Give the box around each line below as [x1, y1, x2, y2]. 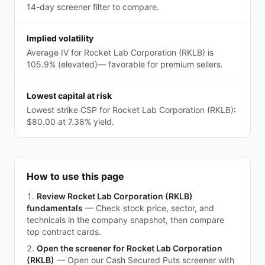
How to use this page [27, 170, 124, 182]
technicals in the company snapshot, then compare [27, 215, 224, 225]
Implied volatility [27, 33, 93, 43]
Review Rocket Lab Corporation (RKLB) [37, 191, 193, 201]
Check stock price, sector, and [96, 203, 214, 213]
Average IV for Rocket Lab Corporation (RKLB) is [27, 47, 214, 57]
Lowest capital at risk [27, 91, 112, 101]
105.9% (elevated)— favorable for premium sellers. [27, 59, 223, 69]
